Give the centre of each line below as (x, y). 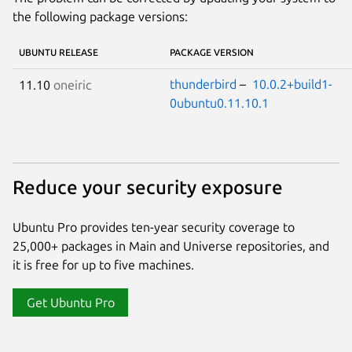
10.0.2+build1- (292, 84)
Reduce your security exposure (148, 187)
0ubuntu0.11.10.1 (219, 103)
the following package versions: (100, 17)
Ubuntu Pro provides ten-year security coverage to (154, 227)
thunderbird (203, 84)
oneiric (72, 85)
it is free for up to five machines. (103, 265)
